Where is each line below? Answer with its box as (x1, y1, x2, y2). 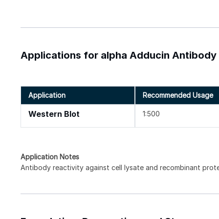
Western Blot (28, 109, 80, 119)
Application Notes (21, 153, 79, 161)
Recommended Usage (143, 91, 214, 100)
